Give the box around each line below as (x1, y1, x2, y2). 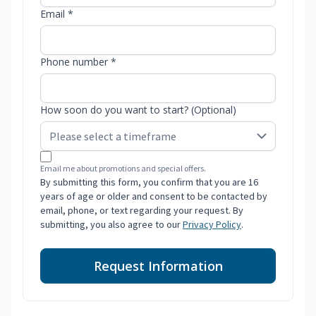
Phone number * (40, 55, 116, 69)
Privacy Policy (183, 218, 241, 231)
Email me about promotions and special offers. (40, 163, 206, 174)
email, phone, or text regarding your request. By (40, 204, 243, 217)
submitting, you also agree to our (40, 218, 183, 231)
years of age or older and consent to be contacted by (40, 190, 267, 203)
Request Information (93, 257, 223, 275)
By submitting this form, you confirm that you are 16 (40, 176, 258, 189)
